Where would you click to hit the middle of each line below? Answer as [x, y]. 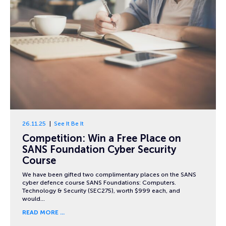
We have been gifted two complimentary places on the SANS [109, 175]
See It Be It [69, 124]
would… [34, 199]
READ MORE [40, 213]
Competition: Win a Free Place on [102, 138]
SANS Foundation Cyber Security [99, 149]
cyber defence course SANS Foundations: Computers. [99, 183]
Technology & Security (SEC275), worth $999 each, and [101, 191]
